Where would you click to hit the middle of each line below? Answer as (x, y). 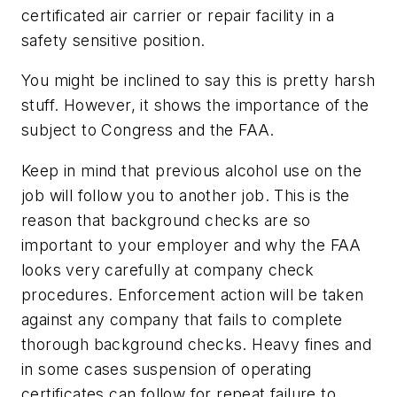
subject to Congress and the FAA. (148, 130)
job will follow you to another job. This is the (186, 196)
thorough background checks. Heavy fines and (197, 345)
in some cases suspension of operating (167, 370)
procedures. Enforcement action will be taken (193, 295)
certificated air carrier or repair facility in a (178, 15)
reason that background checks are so (166, 221)
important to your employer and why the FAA (191, 245)
